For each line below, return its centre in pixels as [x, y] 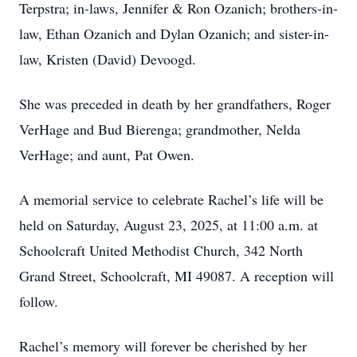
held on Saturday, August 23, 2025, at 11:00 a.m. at [169, 225]
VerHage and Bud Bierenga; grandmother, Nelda [160, 129]
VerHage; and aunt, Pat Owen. [107, 155]
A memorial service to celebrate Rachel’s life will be [171, 199]
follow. [39, 301]
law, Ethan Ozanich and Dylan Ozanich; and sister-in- [174, 33]
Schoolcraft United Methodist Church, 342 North [161, 250]
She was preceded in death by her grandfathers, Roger [175, 104]
